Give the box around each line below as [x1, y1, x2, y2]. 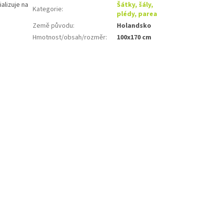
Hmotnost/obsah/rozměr [33, 32, 106, 42]
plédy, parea [117, 9, 158, 19]
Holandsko [117, 20, 152, 31]
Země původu [33, 20, 73, 31]
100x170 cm [117, 32, 152, 42]
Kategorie [33, 4, 62, 14]
